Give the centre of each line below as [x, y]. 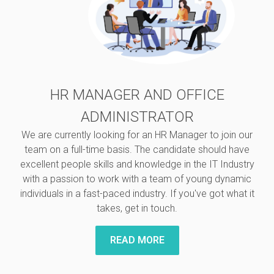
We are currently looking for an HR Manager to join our [137, 135]
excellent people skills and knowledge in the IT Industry [137, 164]
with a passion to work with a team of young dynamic [137, 179]
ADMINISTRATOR [137, 117]
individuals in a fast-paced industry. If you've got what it [137, 194]
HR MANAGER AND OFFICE [137, 95]
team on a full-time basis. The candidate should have [137, 150]
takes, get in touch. [137, 208]
